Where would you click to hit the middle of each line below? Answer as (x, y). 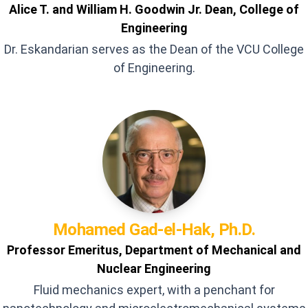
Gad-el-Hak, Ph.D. (192, 230)
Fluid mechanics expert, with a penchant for (154, 290)
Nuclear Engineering (154, 268)
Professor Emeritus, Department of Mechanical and (154, 250)
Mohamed (89, 230)
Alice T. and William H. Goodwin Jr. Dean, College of (154, 9)
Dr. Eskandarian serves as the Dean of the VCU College (154, 49)
